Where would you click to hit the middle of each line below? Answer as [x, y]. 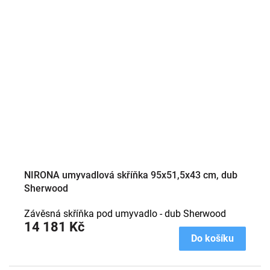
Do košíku [212, 238]
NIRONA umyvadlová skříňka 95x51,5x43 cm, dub [131, 175]
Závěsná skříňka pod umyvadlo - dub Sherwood [125, 213]
